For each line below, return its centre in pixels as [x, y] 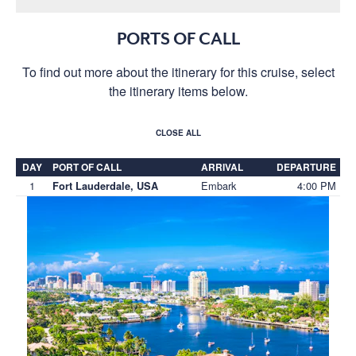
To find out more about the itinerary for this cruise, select [178, 72]
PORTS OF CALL [178, 39]
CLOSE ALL [178, 132]
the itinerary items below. [178, 91]
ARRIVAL [222, 166]
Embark [219, 185]
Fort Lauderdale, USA [105, 186]
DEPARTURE [306, 166]
